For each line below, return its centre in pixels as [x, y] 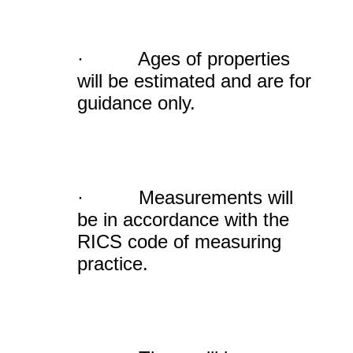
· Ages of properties [184, 59]
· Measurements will [185, 197]
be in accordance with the [183, 219]
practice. [113, 264]
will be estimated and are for [194, 81]
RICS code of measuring [179, 242]
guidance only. [136, 103]
